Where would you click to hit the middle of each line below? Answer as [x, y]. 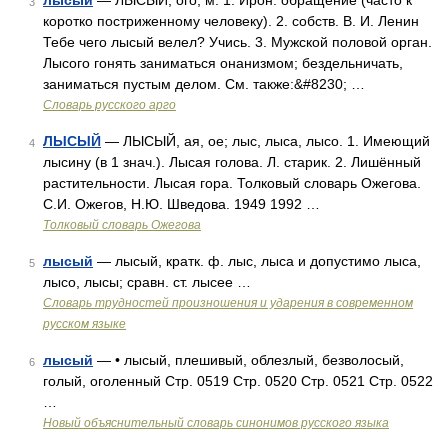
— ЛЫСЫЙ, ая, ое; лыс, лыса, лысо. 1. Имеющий [265, 141]
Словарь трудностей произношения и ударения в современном [228, 303]
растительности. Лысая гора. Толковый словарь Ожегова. [232, 183]
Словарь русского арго [109, 105]
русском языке [84, 324]
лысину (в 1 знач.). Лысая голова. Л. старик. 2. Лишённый [232, 162]
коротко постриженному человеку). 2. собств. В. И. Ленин [231, 21]
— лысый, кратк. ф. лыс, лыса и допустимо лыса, [257, 261]
